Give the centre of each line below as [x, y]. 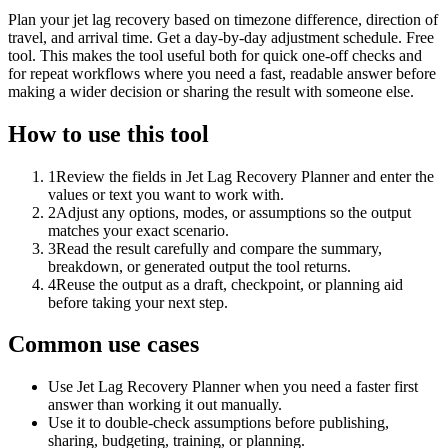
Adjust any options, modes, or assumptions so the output [233, 212]
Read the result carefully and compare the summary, [219, 248]
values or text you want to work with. [166, 194]
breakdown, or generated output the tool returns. [199, 266]
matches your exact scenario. [138, 230]
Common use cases [103, 344]
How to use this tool [108, 133]
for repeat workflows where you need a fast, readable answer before [222, 73]
